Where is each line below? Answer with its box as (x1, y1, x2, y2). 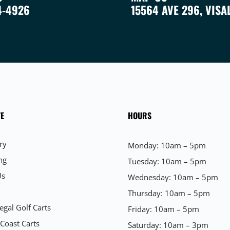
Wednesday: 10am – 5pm (128, 172, 218, 182)
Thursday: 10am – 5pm (128, 188, 210, 198)
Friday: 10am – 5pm (128, 204, 199, 214)
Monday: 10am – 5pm (128, 140, 206, 150)
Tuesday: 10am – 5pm (128, 156, 206, 166)
